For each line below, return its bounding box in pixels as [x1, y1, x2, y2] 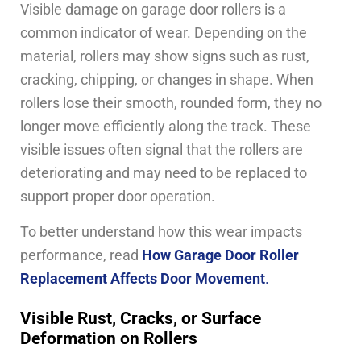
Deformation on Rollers [20, 327, 197, 348]
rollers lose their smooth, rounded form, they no [20, 95, 322, 112]
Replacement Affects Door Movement [20, 270, 265, 287]
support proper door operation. [20, 189, 215, 205]
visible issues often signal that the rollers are [20, 142, 303, 159]
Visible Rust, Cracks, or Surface [20, 307, 261, 328]
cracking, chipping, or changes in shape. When [20, 72, 313, 89]
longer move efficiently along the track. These [20, 118, 311, 135]
